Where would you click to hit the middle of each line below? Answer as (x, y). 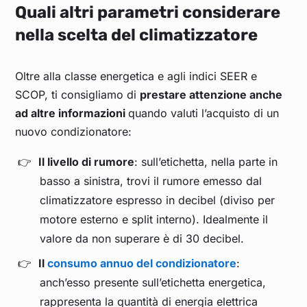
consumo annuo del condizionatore (142, 263)
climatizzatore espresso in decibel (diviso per (158, 200)
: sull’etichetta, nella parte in (206, 162)
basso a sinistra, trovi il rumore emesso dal (151, 181)
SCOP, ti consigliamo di (78, 95)
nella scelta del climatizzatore (137, 35)
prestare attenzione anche (211, 95)
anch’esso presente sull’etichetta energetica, (153, 283)
